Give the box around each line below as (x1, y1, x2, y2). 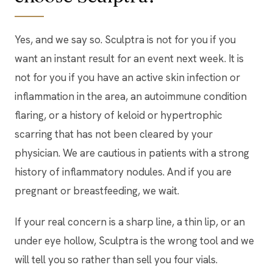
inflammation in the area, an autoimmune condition (15, 90, 247, 104)
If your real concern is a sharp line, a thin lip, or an (15, 215, 245, 229)
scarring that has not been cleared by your (15, 127, 213, 141)
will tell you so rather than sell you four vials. (15, 253, 218, 267)
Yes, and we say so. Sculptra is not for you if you (15, 33, 236, 47)
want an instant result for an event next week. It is (15, 52, 244, 66)
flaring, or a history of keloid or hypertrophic (15, 108, 222, 122)
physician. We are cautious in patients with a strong (15, 146, 249, 160)
